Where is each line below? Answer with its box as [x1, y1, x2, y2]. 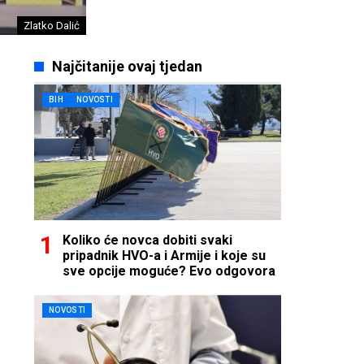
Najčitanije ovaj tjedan [51, 58, 202, 75]
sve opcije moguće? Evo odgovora [63, 263, 275, 279]
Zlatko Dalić [24, 19, 80, 32]
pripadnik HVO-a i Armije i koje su [63, 248, 266, 264]
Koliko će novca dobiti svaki [63, 232, 232, 249]
